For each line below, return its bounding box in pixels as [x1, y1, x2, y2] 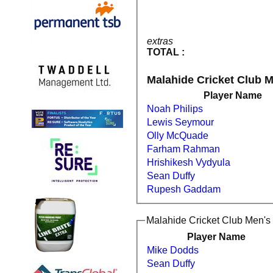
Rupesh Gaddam [147, 184, 221, 195]
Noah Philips [147, 104, 203, 115]
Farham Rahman [183, 144, 220, 155]
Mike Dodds [147, 244, 199, 255]
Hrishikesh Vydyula [147, 157, 230, 168]
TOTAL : [147, 47, 185, 58]
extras [147, 36, 173, 47]
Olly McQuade [147, 130, 208, 141]
